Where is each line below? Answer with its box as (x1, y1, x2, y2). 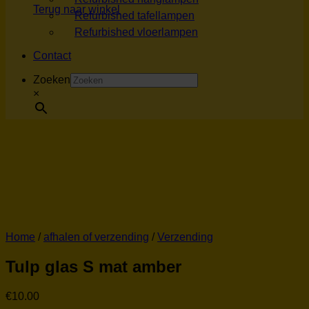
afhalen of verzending (43, 231, 149, 243)
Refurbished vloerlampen (74, 26, 198, 39)
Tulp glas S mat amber (6, 257, 181, 277)
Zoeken (33, 74, 70, 86)
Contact (33, 50, 71, 62)
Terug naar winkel (33, 3, 120, 16)
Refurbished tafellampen (74, 10, 195, 22)
